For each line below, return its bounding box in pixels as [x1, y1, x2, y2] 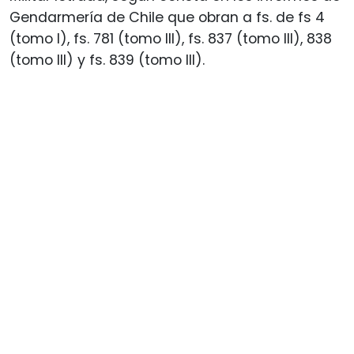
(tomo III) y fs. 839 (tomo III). [9, 50, 205, 70]
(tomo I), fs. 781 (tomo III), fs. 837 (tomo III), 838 [9, 28, 332, 48]
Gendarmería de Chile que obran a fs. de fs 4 [9, 7, 325, 27]
